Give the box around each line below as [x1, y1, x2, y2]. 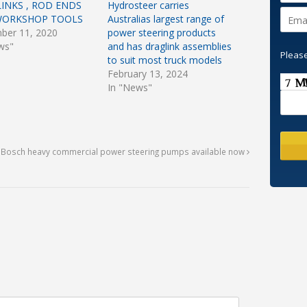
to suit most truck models [107, 53, 222, 67]
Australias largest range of [107, 12, 224, 26]
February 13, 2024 [107, 67, 188, 81]
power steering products [107, 26, 216, 40]
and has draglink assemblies [107, 40, 232, 53]
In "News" [107, 81, 152, 95]
